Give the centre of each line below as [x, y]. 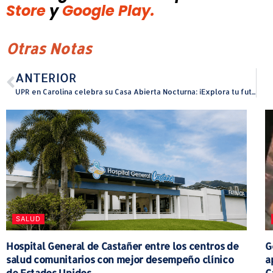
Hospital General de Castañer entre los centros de [122, 246]
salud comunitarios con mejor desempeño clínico [120, 259]
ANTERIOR [46, 78]
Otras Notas [49, 49]
